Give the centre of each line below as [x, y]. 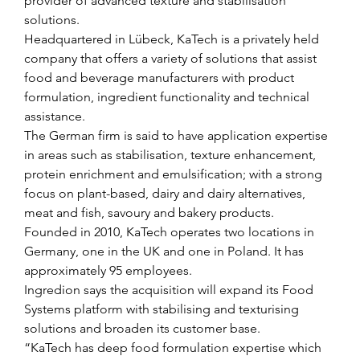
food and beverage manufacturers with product [161, 77]
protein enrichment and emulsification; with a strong [175, 174]
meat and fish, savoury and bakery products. [149, 212]
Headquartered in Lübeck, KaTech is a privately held [173, 39]
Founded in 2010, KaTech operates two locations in [171, 231]
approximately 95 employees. [108, 270]
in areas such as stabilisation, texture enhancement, [172, 154]
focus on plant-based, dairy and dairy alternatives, [166, 193]
